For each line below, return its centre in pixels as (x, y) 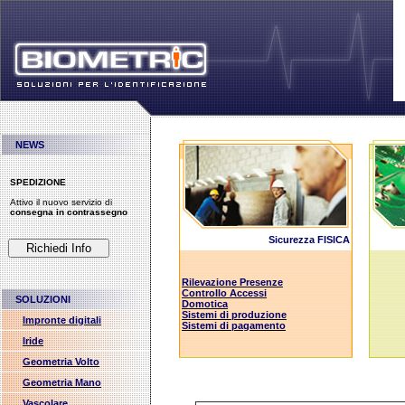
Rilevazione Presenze (232, 282)
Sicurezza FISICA (311, 240)
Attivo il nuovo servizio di (61, 202)
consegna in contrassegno (69, 212)
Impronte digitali (62, 320)
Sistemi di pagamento (234, 325)
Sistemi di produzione (234, 315)
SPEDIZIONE (38, 182)
